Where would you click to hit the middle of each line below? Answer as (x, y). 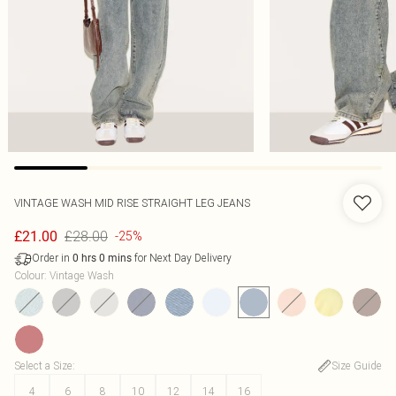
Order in (52, 258)
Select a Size (43, 366)
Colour (29, 275)
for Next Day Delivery (182, 258)
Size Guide (357, 366)
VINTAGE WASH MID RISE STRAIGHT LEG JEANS (132, 203)
